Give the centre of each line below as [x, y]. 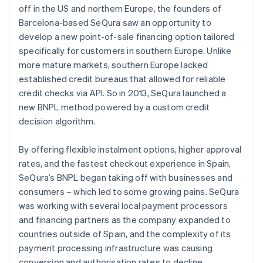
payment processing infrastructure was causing [116, 247]
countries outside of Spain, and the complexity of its [125, 233]
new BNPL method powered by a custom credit [114, 107]
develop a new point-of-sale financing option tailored [127, 36]
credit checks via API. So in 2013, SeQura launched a [123, 92]
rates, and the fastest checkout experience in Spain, [125, 163]
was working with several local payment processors [123, 205]
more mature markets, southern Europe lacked [114, 64]
